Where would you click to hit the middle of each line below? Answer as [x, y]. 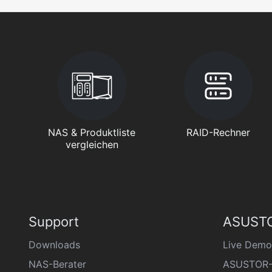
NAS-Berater [57, 264]
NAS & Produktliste [92, 132]
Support [54, 222]
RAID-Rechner [218, 132]
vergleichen [92, 144]
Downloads [54, 245]
